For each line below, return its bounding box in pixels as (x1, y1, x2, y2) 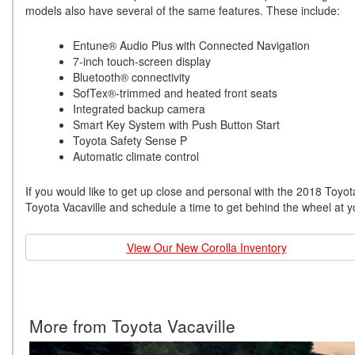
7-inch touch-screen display (73, 53, 211, 70)
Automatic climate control (73, 148, 199, 165)
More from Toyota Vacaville (29, 314, 235, 338)
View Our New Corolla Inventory (126, 239, 287, 256)
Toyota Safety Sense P (73, 132, 187, 149)
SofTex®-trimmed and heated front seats (73, 85, 277, 101)
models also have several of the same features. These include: (25, 2, 340, 19)
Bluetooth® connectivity (73, 69, 190, 86)
